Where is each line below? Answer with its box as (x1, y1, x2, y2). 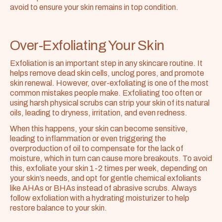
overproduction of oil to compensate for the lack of (10, 142, 183, 155)
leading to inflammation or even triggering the (10, 132, 166, 145)
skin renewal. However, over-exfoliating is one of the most (10, 77, 209, 89)
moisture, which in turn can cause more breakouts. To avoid (10, 152, 212, 165)
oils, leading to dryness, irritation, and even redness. (10, 107, 187, 119)
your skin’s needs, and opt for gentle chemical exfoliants (10, 172, 201, 184)
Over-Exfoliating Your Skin (10, 35, 165, 55)
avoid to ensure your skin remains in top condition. (10, 1, 178, 13)
